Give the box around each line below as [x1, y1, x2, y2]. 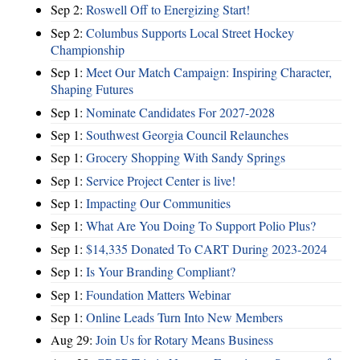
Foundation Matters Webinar [86, 285, 231, 303]
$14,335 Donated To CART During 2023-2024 [86, 239, 327, 257]
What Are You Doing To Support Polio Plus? [86, 217, 316, 235]
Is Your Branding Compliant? [86, 263, 235, 280]
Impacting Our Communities [86, 194, 231, 212]
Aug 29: [51, 331, 96, 349]
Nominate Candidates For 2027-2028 [86, 103, 275, 121]
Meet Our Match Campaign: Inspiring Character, [86, 63, 332, 81]
